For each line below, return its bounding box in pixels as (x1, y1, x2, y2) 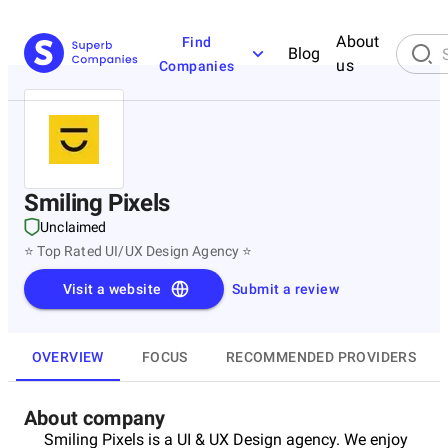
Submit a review (232, 281, 339, 297)
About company (24, 406, 166, 430)
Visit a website (62, 281, 162, 297)
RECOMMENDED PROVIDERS (225, 348, 417, 365)
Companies (159, 58, 235, 74)
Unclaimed (40, 219, 107, 235)
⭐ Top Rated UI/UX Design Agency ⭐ (24, 243, 253, 259)
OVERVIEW (31, 348, 104, 365)
